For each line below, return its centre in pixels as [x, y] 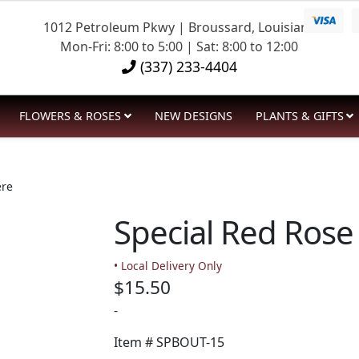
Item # [135, 343]
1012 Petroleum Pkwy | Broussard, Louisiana [179, 27]
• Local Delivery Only [167, 266]
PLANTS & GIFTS [299, 115]
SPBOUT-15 [190, 343]
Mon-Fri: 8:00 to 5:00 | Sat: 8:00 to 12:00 [179, 46]
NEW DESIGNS [193, 115]
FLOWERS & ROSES [71, 115]
